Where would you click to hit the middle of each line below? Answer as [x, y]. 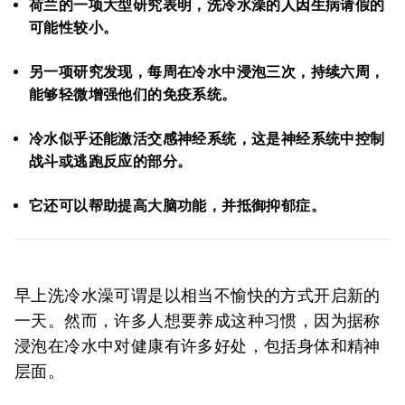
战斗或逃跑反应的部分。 [111, 161]
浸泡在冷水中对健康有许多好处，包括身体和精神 [198, 346]
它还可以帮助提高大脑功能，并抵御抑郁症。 [177, 206]
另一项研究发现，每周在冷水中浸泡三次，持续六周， [207, 72]
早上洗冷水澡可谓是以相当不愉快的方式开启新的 [198, 295]
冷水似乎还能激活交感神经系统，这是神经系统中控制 [207, 139]
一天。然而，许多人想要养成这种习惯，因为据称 [198, 320]
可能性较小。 [74, 28]
